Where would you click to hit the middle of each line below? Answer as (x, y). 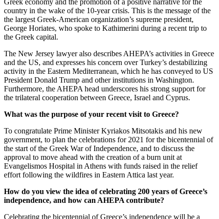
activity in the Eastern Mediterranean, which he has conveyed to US (109, 71)
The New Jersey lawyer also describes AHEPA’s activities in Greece (109, 53)
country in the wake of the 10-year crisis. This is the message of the (107, 10)
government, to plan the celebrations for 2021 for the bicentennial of (109, 139)
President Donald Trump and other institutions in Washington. (99, 80)
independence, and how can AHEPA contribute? (84, 200)
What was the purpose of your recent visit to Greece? (91, 114)
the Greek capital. (31, 37)
